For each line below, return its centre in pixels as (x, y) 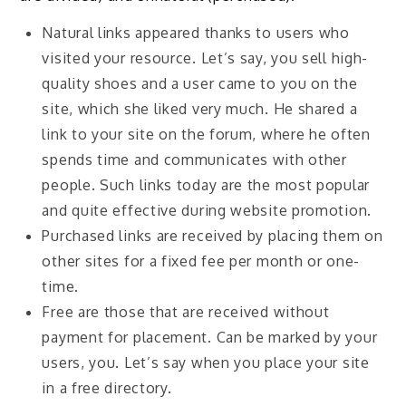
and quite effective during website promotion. (207, 210)
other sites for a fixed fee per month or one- (201, 261)
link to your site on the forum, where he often (206, 134)
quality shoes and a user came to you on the (200, 83)
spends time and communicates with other (194, 159)
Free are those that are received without (186, 311)
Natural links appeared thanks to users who (196, 32)
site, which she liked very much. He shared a (200, 108)
